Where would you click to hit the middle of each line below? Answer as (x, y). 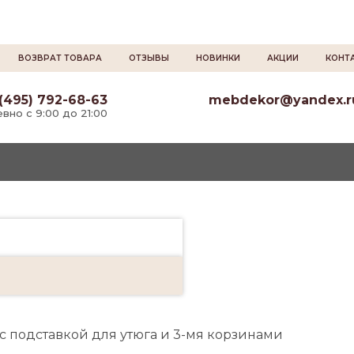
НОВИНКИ (218, 58)
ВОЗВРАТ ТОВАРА (60, 58)
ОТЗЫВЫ (149, 58)
